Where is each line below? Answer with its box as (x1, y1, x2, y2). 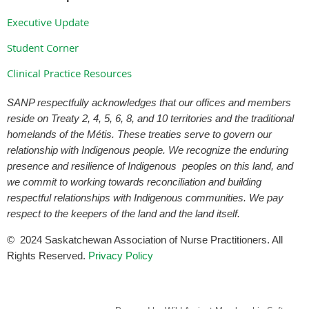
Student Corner (7, 40, 79, 54)
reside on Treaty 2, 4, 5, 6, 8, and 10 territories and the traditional (7, 112, 294, 124)
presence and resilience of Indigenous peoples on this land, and (7, 159, 293, 172)
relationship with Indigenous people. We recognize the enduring (7, 143, 288, 156)
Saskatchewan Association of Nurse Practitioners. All (45, 233, 283, 246)
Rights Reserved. (7, 249, 88, 261)
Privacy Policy (88, 249, 156, 261)
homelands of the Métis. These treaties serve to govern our (7, 128, 272, 140)
